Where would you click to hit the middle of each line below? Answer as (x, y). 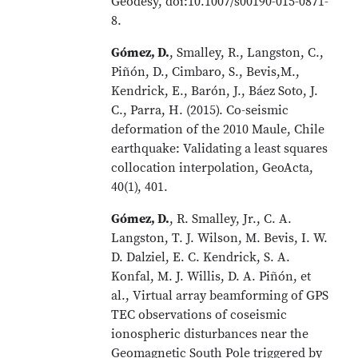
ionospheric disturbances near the (210, 334)
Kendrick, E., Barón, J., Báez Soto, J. (215, 91)
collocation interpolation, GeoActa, (213, 168)
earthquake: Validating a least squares (220, 149)
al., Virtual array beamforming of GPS (220, 296)
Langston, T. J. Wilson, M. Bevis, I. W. (220, 238)
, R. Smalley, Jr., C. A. (231, 219)
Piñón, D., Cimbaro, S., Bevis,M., (206, 72)
